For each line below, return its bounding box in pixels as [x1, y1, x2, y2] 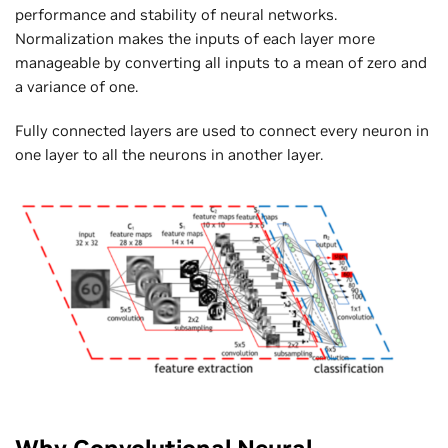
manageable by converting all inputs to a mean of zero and [15, 53, 427, 73]
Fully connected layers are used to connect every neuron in [15, 121, 429, 141]
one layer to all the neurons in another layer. [15, 145, 323, 165]
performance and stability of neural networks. [15, 5, 337, 25]
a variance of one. [15, 77, 138, 97]
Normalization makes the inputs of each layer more [15, 29, 375, 49]
